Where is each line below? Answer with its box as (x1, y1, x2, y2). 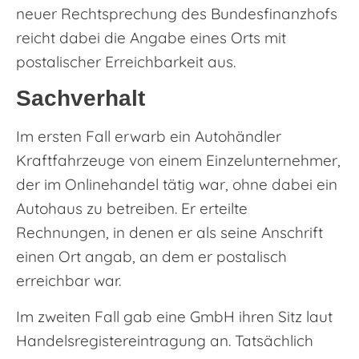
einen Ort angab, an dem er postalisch (16, 247, 287, 267)
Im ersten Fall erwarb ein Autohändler (16, 127, 281, 147)
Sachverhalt (16, 86, 145, 111)
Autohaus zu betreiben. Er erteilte (16, 199, 248, 219)
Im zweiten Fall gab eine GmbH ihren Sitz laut (16, 306, 333, 326)
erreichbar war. (16, 271, 121, 291)
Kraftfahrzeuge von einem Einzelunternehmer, (16, 151, 341, 171)
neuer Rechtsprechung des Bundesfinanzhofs (16, 4, 337, 23)
